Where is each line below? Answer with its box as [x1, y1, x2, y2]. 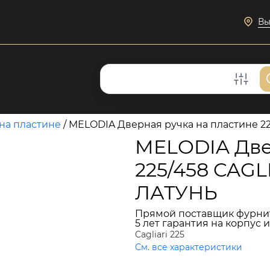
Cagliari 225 [135, 229, 184, 240]
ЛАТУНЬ [135, 181, 218, 204]
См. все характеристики [135, 242, 242, 253]
